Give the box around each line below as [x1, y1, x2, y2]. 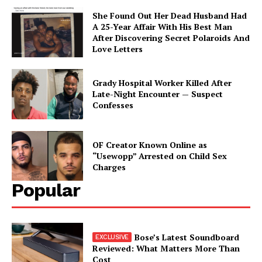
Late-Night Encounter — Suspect [92, 88, 223, 100]
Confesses [92, 99, 134, 111]
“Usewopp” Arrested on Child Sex [92, 150, 227, 162]
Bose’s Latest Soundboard [134, 231, 239, 243]
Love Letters [92, 43, 143, 55]
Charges [92, 161, 126, 173]
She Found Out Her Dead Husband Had [92, 10, 247, 22]
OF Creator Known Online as [92, 139, 208, 151]
